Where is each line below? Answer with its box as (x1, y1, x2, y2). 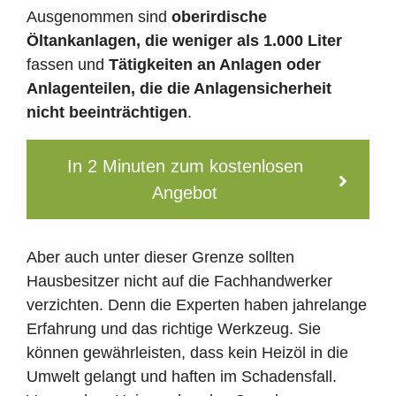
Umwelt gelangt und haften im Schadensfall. (27, 367, 337, 385)
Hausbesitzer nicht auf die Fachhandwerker (27, 271, 332, 290)
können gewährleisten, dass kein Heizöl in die (27, 343, 348, 362)
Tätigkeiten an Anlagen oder (109, 55, 321, 73)
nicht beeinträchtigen (27, 103, 187, 121)
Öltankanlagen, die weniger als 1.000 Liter (27, 31, 342, 49)
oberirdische (171, 7, 267, 26)
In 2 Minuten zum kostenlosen (66, 156, 303, 176)
